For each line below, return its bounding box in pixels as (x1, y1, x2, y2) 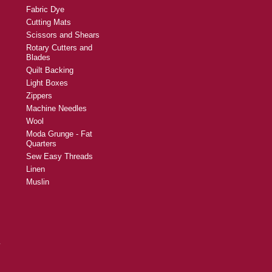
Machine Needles (26, 104, 87, 114)
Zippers (26, 91, 52, 101)
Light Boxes (26, 78, 68, 88)
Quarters (26, 139, 56, 149)
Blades (26, 53, 50, 63)
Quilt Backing (26, 66, 73, 75)
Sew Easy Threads (26, 152, 93, 161)
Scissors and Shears (26, 30, 100, 40)
